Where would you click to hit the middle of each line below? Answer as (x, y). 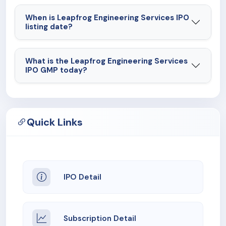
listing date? (49, 27)
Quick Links (55, 122)
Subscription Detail (100, 219)
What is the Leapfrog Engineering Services (106, 61)
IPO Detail (82, 177)
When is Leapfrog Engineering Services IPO (107, 18)
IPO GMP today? (56, 70)
